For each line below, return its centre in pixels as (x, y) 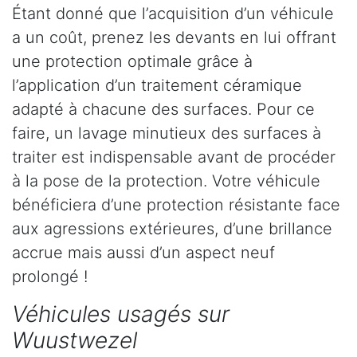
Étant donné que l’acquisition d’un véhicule (173, 14)
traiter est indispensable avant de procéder (174, 157)
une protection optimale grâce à (132, 62)
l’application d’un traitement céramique (157, 86)
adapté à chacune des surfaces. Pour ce (163, 110)
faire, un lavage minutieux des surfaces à (167, 133)
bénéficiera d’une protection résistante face (176, 205)
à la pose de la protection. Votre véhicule (166, 181)
